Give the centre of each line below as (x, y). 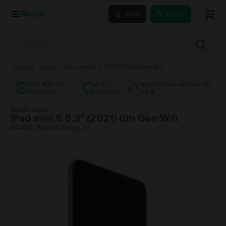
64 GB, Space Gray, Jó (50, 128)
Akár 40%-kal (46, 84)
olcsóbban (42, 91)
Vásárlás (176, 14)
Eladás (133, 14)
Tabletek (23, 67)
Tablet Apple (30, 110)
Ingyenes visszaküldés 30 (174, 84)
